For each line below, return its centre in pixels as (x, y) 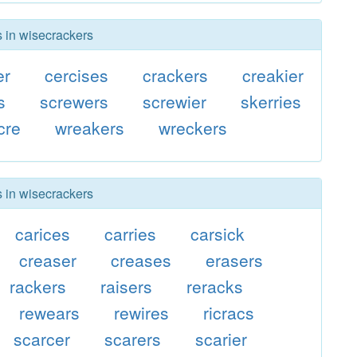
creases (141, 260)
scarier (221, 339)
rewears (50, 312)
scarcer (42, 339)
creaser (48, 260)
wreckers (193, 127)
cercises (77, 75)
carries (131, 233)
